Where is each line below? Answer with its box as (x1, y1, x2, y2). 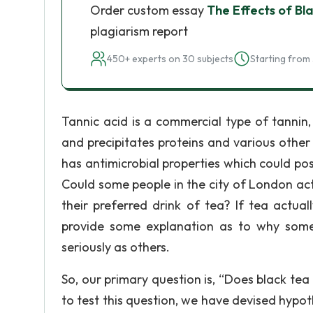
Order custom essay (90, 2, 207, 18)
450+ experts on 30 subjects (107, 52, 233, 65)
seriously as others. (61, 239, 170, 255)
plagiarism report (90, 23, 188, 39)
